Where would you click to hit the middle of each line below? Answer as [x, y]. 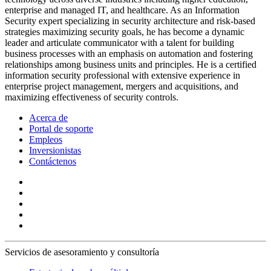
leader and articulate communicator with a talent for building [119, 42]
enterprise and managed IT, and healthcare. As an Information [122, 10]
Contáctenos [53, 161]
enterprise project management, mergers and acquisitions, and [122, 86]
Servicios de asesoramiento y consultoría [82, 252]
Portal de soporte [61, 128]
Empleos [46, 139]
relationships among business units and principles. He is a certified [131, 64]
